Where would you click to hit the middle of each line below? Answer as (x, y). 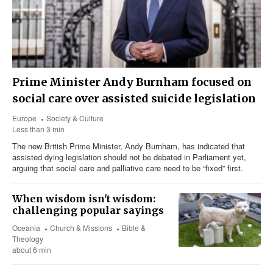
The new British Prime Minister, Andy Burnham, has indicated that (129, 146)
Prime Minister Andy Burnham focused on (132, 82)
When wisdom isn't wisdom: (84, 199)
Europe (24, 118)
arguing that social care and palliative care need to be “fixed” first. (128, 168)
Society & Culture (75, 118)
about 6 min (32, 250)
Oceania (26, 228)
